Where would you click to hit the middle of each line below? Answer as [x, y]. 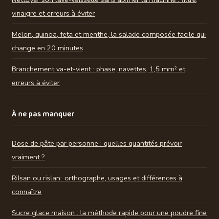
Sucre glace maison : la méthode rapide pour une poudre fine [109, 212]
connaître [27, 191]
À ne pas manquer [43, 114]
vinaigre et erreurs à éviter [53, 13]
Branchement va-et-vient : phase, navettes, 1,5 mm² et [99, 69]
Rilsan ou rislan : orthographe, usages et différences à [97, 178]
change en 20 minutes [47, 48]
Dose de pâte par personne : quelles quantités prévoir [97, 143]
